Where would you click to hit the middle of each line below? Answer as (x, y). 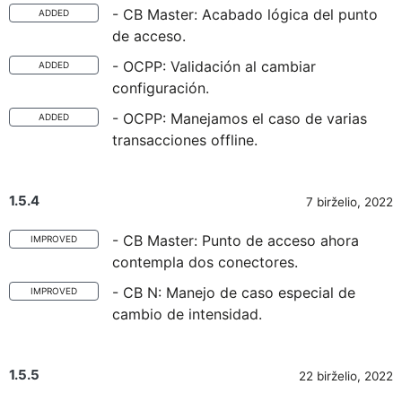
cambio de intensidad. (187, 314)
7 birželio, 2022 (350, 202)
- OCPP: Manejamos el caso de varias (240, 118)
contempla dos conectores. (205, 262)
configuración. (161, 88)
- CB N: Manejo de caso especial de (234, 293)
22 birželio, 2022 (346, 376)
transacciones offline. (185, 140)
